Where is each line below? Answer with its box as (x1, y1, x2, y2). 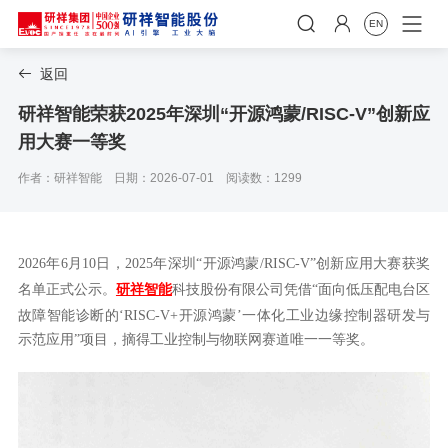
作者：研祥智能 (17, 171, 102, 185)
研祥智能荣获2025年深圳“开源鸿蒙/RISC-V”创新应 (17, 104, 430, 124)
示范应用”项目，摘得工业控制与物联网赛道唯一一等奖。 (17, 332, 374, 347)
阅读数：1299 (225, 171, 302, 185)
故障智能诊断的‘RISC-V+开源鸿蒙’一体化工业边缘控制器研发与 (17, 308, 431, 323)
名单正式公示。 (17, 282, 116, 297)
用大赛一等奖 (17, 132, 126, 152)
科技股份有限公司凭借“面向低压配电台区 (171, 282, 431, 297)
